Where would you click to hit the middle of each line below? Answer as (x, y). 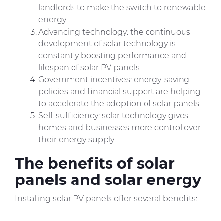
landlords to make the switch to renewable (122, 8)
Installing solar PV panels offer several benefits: (107, 199)
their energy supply (76, 140)
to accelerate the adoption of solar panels (119, 104)
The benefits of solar (95, 164)
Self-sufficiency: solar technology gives (113, 116)
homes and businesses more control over (120, 128)
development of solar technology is (107, 44)
